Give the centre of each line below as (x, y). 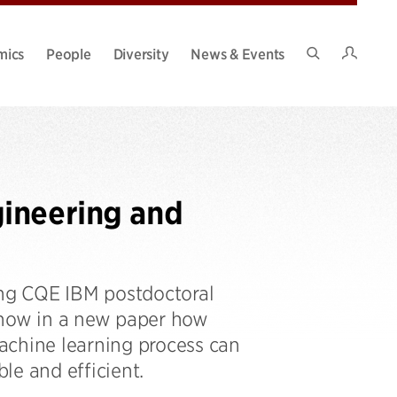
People (69, 53)
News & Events (237, 53)
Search (334, 68)
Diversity (141, 53)
